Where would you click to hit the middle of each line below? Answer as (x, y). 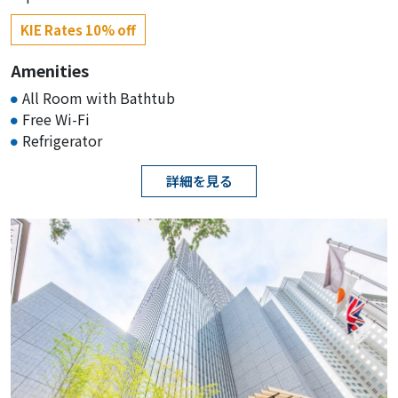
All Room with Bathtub (99, 97)
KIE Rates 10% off (78, 29)
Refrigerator (62, 140)
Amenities (50, 70)
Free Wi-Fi (56, 119)
